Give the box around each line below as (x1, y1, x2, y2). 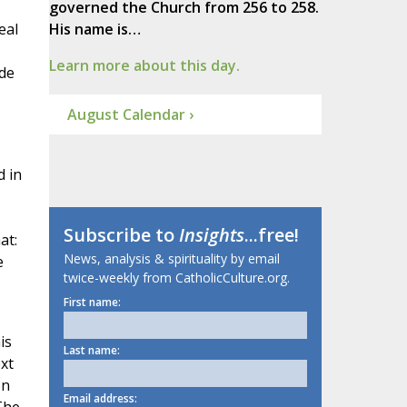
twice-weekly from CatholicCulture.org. (63, 269, 290, 287)
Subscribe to (63, 223, 179, 248)
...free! (243, 223, 299, 248)
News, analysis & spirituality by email (63, 250, 280, 268)
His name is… (48, 19, 141, 40)
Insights (178, 223, 244, 248)
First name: (63, 294, 121, 311)
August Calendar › (66, 104, 194, 125)
